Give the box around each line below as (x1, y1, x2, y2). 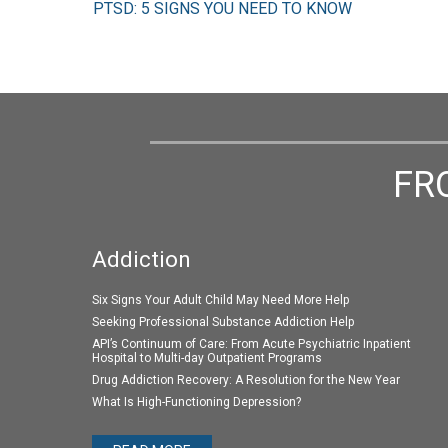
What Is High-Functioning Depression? (92, 395, 301, 410)
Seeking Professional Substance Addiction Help (92, 315, 354, 330)
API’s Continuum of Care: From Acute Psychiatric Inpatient (92, 337, 411, 352)
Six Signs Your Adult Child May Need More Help (92, 293, 349, 308)
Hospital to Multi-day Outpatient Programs (92, 351, 322, 366)
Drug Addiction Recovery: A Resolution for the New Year (92, 373, 400, 388)
